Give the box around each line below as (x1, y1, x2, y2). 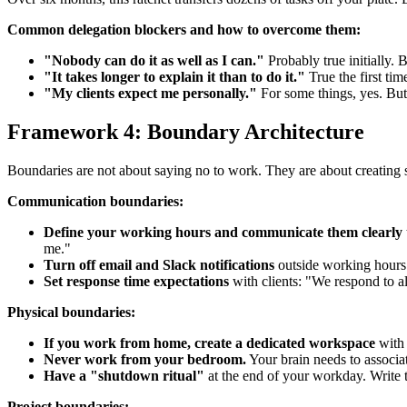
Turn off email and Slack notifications (44, 256, 274, 273)
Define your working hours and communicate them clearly (44, 223, 402, 240)
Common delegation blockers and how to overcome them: (7, 21, 361, 37)
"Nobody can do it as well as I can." (44, 52, 264, 68)
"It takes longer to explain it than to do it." (44, 68, 305, 84)
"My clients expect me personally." (44, 84, 257, 101)
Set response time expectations (44, 273, 229, 289)
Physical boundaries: (7, 303, 135, 320)
